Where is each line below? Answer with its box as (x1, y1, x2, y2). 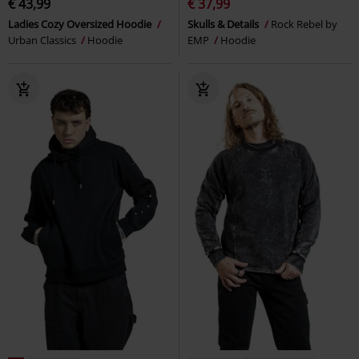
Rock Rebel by (271, 16, 337, 31)
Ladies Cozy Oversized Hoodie (8, 16, 154, 31)
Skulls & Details (188, 16, 261, 31)
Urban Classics (8, 32, 79, 47)
